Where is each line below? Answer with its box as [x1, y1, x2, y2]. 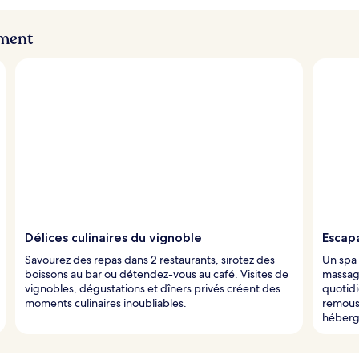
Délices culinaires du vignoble [25, 229, 202, 245]
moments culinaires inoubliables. [25, 295, 187, 310]
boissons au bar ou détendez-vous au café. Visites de [25, 266, 288, 281]
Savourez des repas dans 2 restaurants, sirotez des [25, 252, 275, 267]
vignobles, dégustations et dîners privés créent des [25, 280, 280, 296]
